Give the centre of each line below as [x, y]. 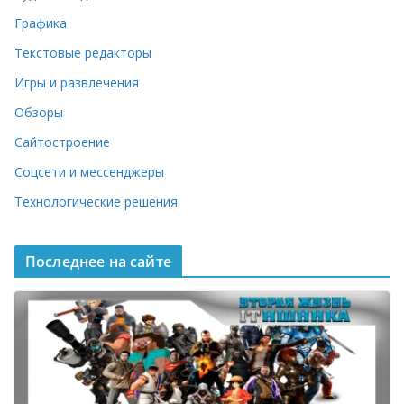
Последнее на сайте [98, 261]
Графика [41, 23]
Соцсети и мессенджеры [89, 171]
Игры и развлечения [77, 82]
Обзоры [39, 112]
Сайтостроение [62, 142]
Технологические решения [96, 201]
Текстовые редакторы [83, 52]
